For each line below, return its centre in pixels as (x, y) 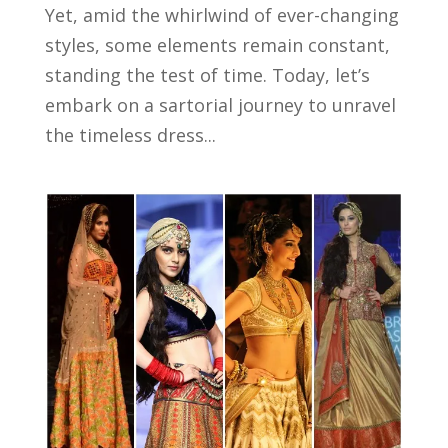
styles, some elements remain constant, (217, 45)
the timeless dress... (130, 135)
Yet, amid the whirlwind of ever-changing (221, 15)
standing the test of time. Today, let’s (207, 75)
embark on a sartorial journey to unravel (220, 105)
